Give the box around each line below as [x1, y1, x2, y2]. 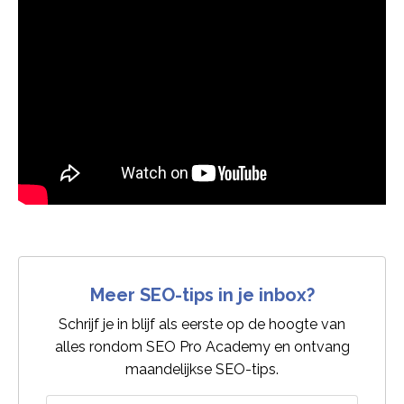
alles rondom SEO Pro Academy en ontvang [54, 338, 350, 356]
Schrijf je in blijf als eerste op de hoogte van [59, 316, 345, 334]
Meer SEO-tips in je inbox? [89, 284, 315, 307]
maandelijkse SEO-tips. [125, 361, 279, 379]
